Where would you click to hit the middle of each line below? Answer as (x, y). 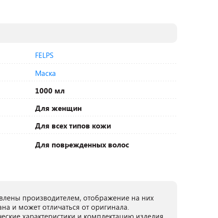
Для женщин (58, 108)
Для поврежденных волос (82, 145)
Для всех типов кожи (73, 126)
